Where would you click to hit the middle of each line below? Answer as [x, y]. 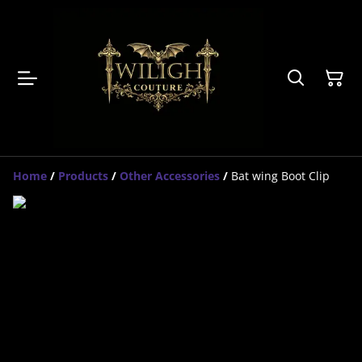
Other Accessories [170, 176]
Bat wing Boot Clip [280, 176]
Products [83, 176]
